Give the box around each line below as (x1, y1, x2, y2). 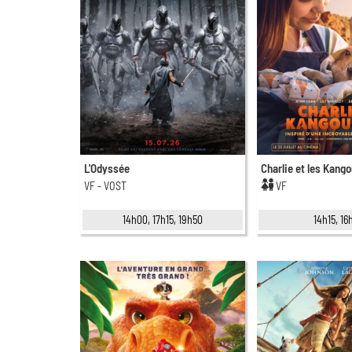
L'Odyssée (84, 160, 130, 175)
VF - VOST (84, 178, 126, 192)
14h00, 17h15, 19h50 (122, 212, 203, 226)
